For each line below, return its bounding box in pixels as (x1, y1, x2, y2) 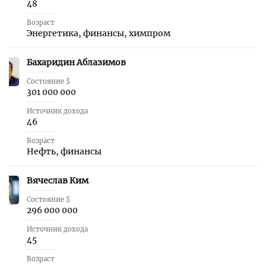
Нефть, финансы (27, 146, 102, 157)
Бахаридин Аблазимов (27, 57, 126, 68)
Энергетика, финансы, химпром (27, 28, 170, 39)
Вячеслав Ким (27, 175, 88, 186)
